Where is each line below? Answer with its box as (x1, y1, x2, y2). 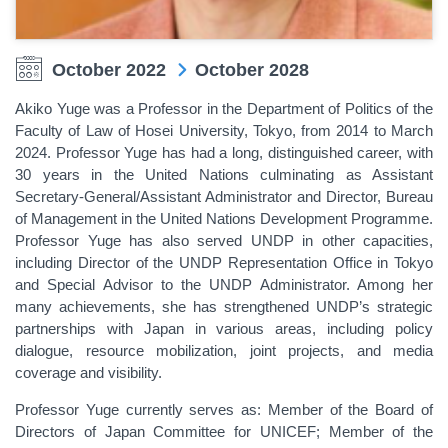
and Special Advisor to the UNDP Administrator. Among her (15, 275, 433, 293)
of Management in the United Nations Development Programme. (15, 209, 433, 227)
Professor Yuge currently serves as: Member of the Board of (15, 400, 433, 418)
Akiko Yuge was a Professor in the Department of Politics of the (15, 99, 433, 117)
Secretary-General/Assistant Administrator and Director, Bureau (15, 187, 433, 205)
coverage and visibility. (15, 363, 162, 381)
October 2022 (51, 59, 166, 80)
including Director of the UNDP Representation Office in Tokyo (15, 253, 433, 271)
